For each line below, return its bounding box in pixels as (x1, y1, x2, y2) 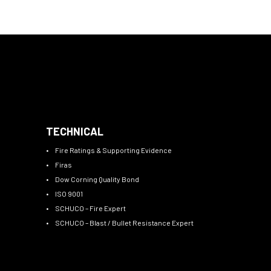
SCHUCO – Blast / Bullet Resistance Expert (55, 218, 194, 227)
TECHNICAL (46, 125, 103, 139)
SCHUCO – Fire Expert (55, 204, 126, 213)
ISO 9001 (55, 189, 83, 198)
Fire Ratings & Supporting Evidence (55, 146, 172, 155)
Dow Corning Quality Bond (55, 175, 139, 184)
